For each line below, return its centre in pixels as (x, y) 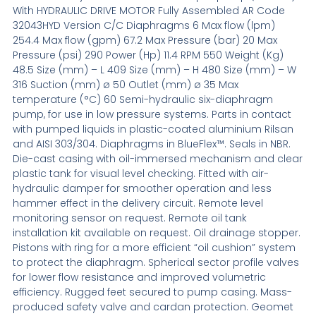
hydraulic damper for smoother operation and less (142, 188)
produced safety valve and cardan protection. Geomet (153, 306)
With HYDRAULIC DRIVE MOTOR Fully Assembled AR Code (148, 10)
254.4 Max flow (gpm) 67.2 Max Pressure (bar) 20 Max (145, 40)
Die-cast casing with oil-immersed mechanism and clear (157, 158)
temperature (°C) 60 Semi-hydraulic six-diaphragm (142, 99)
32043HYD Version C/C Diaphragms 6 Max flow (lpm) (144, 25)
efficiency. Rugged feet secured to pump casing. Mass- (152, 292)
